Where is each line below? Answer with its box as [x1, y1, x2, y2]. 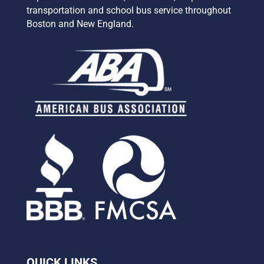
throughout [184, 4, 231, 16]
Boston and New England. [26, 18, 134, 29]
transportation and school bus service [26, 4, 185, 16]
